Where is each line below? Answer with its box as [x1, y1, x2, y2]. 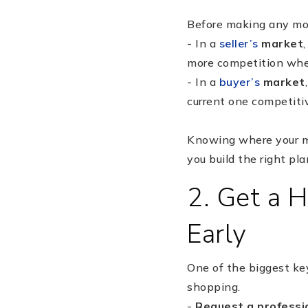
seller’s [219, 36, 258, 50]
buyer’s [219, 74, 260, 89]
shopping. [187, 279, 241, 294]
